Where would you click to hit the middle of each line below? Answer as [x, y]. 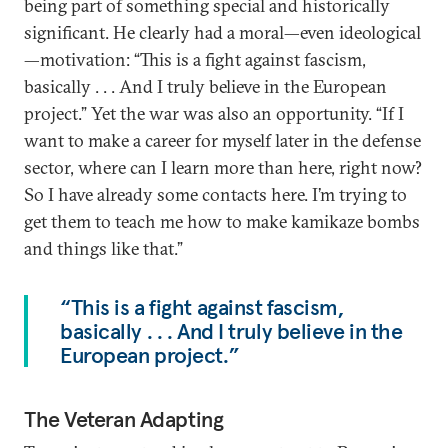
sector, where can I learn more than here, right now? [223, 167]
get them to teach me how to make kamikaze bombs [222, 221]
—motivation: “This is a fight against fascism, [195, 59]
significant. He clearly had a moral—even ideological [222, 32]
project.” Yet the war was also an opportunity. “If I [214, 113]
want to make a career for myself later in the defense [222, 140]
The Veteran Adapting [124, 419]
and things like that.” [103, 248]
